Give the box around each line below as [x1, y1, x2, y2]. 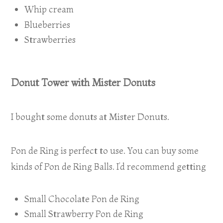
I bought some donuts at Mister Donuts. [11, 111, 170, 122]
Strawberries [24, 34, 76, 46]
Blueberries [24, 18, 71, 30]
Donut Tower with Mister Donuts [11, 76, 156, 89]
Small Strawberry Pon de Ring [24, 208, 144, 220]
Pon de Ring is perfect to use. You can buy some [11, 144, 199, 156]
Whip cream [24, 3, 74, 15]
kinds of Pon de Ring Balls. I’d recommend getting [11, 160, 207, 172]
